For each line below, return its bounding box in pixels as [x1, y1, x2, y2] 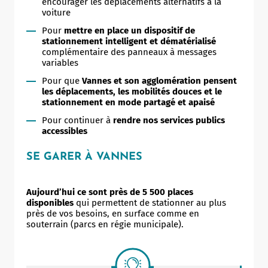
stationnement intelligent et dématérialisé [42, 35, 216, 47]
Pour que [42, 75, 82, 86]
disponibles [26, 197, 74, 208]
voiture [42, 7, 71, 18]
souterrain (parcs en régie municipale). [26, 218, 184, 230]
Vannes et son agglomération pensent [82, 75, 237, 86]
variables [42, 57, 78, 68]
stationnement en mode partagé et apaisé [42, 96, 215, 108]
